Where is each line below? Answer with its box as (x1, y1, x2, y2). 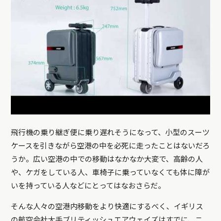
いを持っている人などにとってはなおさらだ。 (11, 181, 166, 190)
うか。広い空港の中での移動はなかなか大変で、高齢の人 (11, 154, 203, 164)
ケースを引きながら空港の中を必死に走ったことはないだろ (11, 141, 210, 150)
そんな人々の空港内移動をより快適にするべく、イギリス (11, 202, 204, 211)
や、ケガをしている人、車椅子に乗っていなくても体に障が (11, 168, 210, 177)
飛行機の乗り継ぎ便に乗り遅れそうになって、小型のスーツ (11, 128, 210, 137)
